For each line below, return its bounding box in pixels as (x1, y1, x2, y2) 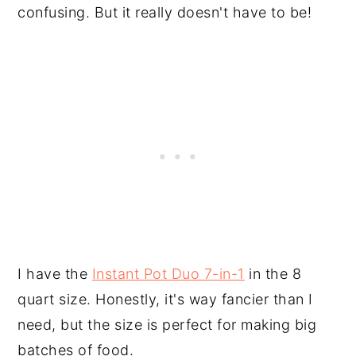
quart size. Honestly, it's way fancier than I (17, 291, 313, 308)
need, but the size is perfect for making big (17, 316, 317, 333)
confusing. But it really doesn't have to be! (17, 4, 312, 21)
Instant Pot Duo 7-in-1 (91, 265, 245, 282)
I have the (17, 265, 92, 282)
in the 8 (244, 265, 302, 282)
